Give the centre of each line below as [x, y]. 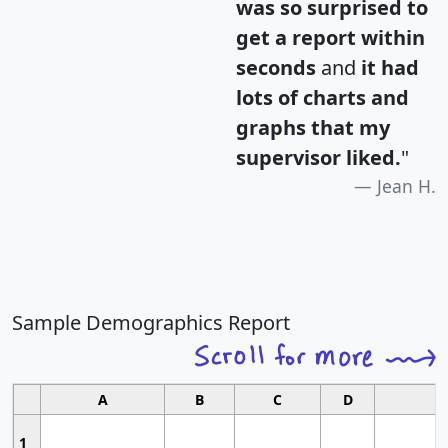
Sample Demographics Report [151, 323]
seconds [276, 68]
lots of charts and [322, 98]
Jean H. [406, 186]
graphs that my [313, 128]
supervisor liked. [318, 158]
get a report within [330, 38]
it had [390, 68]
